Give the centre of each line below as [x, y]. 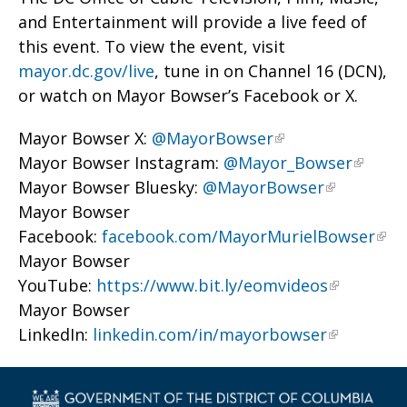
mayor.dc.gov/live [86, 71]
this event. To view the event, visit [152, 46]
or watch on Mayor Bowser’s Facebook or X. [193, 95]
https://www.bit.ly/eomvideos [212, 285]
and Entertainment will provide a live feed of [193, 22]
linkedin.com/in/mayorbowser [210, 334]
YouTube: [57, 285]
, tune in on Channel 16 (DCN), [271, 71]
